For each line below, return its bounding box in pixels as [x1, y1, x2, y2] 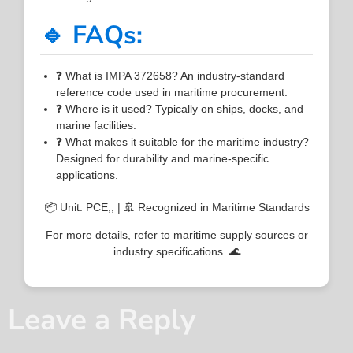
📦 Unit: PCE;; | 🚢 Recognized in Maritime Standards [43, 200, 310, 214]
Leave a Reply [8, 300, 195, 340]
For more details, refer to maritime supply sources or [45, 228, 308, 241]
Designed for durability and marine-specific [56, 151, 269, 165]
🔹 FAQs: [40, 17, 143, 52]
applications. [56, 168, 119, 181]
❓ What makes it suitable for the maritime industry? [56, 135, 310, 148]
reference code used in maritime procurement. [56, 85, 288, 98]
